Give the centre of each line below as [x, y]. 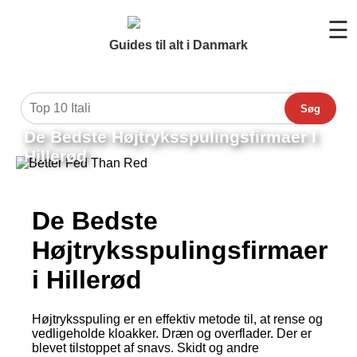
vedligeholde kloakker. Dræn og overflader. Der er [172, 333]
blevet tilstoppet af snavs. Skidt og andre [145, 347]
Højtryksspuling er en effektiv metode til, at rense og [177, 319]
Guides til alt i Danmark [178, 45]
